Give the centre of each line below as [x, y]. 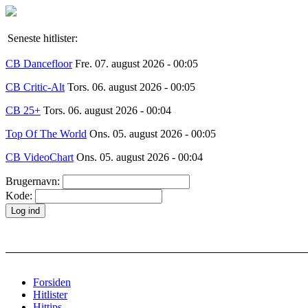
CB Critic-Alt [35, 87]
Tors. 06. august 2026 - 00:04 [107, 110]
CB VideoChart [40, 157]
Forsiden [52, 282]
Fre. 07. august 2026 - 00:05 [136, 64]
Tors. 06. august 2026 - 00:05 [131, 87]
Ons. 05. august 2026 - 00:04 [138, 157]
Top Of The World [46, 134]
